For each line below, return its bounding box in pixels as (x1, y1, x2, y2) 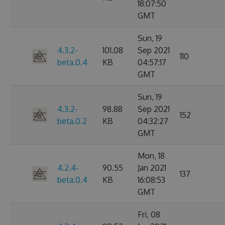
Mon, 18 (138, 151, 165, 161)
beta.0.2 (57, 116, 87, 126)
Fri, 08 (138, 209, 160, 219)
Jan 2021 (138, 163, 166, 173)
